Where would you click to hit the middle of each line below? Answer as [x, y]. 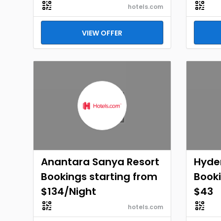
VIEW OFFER [102, 33]
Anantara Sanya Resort [100, 162]
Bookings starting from [99, 177]
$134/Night [69, 191]
